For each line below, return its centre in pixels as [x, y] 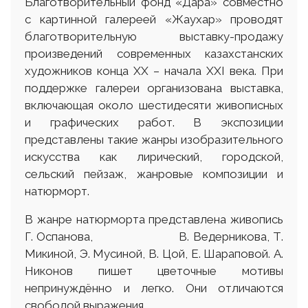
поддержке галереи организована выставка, [154, 88]
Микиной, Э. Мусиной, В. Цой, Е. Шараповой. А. [154, 253]
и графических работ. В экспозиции [154, 122]
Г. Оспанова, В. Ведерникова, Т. [154, 236]
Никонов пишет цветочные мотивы [154, 271]
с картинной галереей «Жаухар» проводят [154, 19]
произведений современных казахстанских [154, 53]
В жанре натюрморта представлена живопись [154, 219]
